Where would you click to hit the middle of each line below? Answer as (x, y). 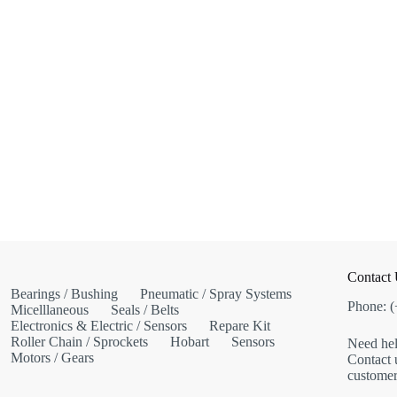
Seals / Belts (144, 310)
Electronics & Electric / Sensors (98, 326)
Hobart (189, 342)
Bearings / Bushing (64, 294)
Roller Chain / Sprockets (79, 342)
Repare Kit (239, 326)
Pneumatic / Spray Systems (215, 294)
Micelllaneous (49, 310)
